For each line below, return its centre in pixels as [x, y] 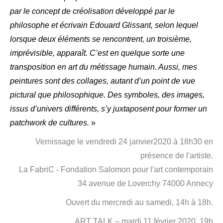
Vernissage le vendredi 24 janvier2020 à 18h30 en [124, 142]
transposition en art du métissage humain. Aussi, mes [104, 67]
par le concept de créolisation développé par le [92, 11]
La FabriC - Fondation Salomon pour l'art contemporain [116, 169]
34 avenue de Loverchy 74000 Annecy [145, 183]
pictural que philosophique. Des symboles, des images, [107, 95]
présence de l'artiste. [177, 156]
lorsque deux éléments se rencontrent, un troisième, [101, 39]
